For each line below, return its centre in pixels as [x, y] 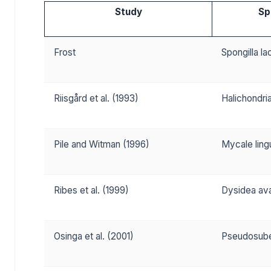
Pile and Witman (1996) [102, 144]
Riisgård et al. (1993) [96, 98]
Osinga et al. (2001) [94, 236]
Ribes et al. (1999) [91, 190]
